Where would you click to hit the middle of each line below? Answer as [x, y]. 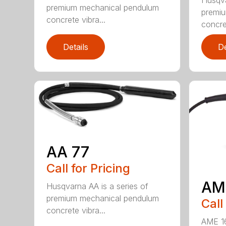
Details [76, 47]
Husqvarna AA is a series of [98, 186]
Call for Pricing [89, 168]
